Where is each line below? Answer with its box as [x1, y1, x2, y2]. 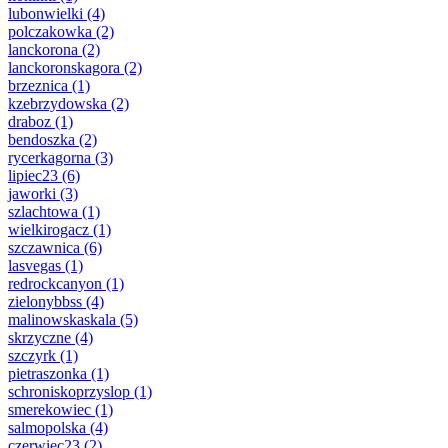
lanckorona [8, 41, 78, 59]
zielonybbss [8, 293, 82, 311]
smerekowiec [8, 401, 91, 419]
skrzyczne [8, 329, 71, 347]
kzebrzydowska [8, 95, 107, 113]
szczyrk [8, 347, 56, 365]
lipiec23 [8, 167, 58, 185]
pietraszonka [8, 365, 87, 383]
